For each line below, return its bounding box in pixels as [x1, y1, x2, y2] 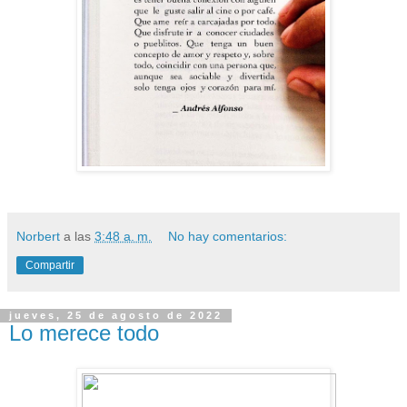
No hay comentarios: [168, 229, 288, 244]
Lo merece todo [9, 321, 159, 346]
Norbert [16, 229, 60, 244]
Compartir [25, 259, 74, 273]
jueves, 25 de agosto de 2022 [9, 310, 223, 322]
